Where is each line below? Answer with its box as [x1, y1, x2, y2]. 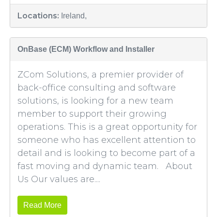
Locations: [17, 11, 61, 20]
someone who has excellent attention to [17, 135, 196, 145]
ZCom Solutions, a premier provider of [17, 69, 184, 80]
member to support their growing [17, 108, 167, 119]
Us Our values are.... [17, 174, 100, 185]
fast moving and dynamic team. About [17, 161, 192, 171]
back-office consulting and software [17, 82, 176, 93]
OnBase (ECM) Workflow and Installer [17, 45, 155, 53]
